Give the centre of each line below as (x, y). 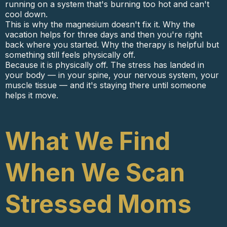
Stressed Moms (98, 204)
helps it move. (32, 95)
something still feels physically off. (70, 55)
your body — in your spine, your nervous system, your (112, 75)
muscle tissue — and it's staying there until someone (106, 85)
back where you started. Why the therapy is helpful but (112, 45)
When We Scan (95, 173)
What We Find (88, 141)
